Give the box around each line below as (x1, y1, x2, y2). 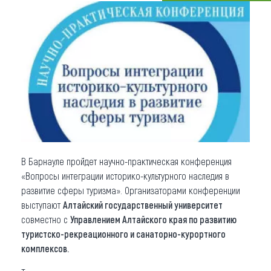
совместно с (21, 213, 70, 225)
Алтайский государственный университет (63, 198, 223, 211)
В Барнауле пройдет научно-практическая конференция (21, 155, 232, 167)
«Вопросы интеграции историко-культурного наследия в (21, 169, 229, 181)
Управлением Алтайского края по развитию (70, 213, 237, 225)
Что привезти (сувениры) (21, 13, 162, 31)
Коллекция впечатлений (21, 67, 156, 84)
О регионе (21, 40, 77, 57)
